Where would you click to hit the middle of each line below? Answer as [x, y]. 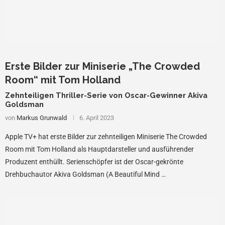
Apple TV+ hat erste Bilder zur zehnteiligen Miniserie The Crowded [106, 136]
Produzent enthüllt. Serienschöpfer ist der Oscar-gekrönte [94, 161]
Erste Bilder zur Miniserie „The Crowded [102, 66]
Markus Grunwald [42, 118]
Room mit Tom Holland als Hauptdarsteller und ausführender [99, 149]
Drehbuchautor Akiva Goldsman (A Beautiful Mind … [85, 174]
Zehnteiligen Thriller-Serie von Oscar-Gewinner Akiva [106, 95]
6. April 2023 [97, 118]
